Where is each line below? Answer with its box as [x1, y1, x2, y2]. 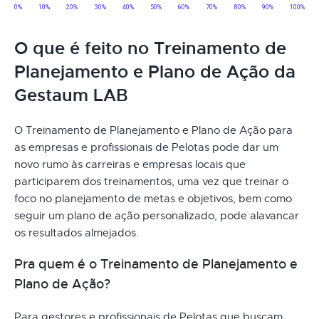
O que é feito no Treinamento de [14, 37, 286, 59]
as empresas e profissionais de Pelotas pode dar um [14, 140, 278, 154]
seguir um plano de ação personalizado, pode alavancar [14, 209, 299, 222]
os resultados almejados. [14, 226, 139, 239]
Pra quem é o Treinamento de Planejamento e [14, 256, 298, 272]
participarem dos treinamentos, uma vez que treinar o [14, 174, 288, 188]
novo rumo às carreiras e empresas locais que [14, 157, 246, 171]
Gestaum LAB [14, 84, 128, 106]
